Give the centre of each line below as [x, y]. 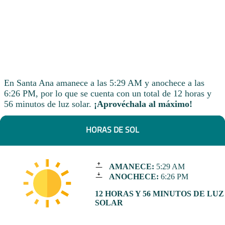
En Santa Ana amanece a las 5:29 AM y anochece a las [104, 83]
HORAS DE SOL [113, 130]
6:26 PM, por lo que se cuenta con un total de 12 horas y [108, 93]
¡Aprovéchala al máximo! [143, 104]
